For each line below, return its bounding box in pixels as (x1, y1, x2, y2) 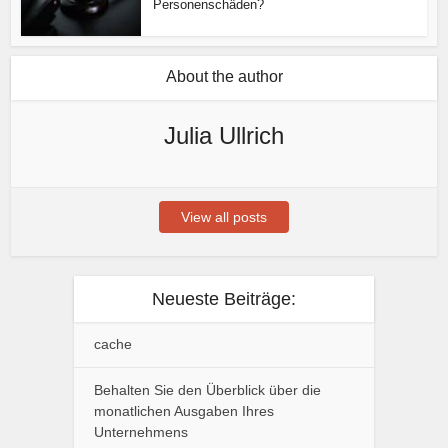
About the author (165, 67, 283, 85)
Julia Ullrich (164, 121, 284, 149)
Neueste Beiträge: (152, 288, 296, 309)
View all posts (181, 208, 267, 225)
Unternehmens (94, 423, 188, 440)
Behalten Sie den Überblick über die (94, 381, 321, 398)
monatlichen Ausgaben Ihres (94, 402, 274, 419)
